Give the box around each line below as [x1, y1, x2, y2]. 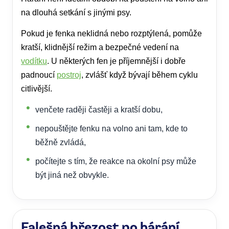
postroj [57, 71, 81, 80]
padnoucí [21, 71, 57, 80]
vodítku [21, 57, 47, 66]
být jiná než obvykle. [35, 171, 109, 180]
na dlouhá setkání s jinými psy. [21, 8, 131, 17]
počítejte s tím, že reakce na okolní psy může [35, 157, 196, 166]
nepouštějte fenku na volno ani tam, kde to [35, 124, 188, 133]
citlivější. [21, 84, 52, 94]
